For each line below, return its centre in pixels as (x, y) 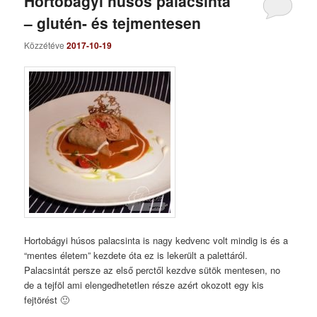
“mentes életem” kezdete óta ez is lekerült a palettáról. (136, 255)
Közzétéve (46, 45)
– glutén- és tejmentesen (113, 23)
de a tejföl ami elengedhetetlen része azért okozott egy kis (144, 285)
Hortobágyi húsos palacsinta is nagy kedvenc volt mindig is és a (156, 241)
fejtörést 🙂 (47, 300)
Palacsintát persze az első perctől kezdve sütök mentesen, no (152, 270)
